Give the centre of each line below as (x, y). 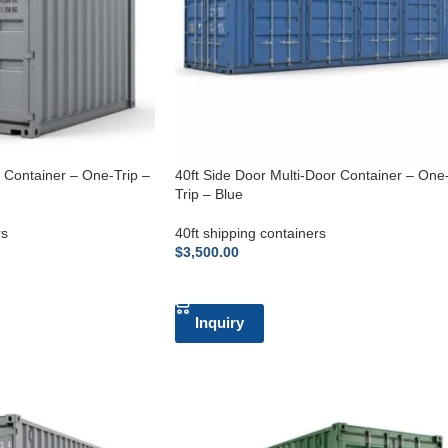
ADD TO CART (230, 283)
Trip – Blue (208, 194)
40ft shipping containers (250, 233)
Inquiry (219, 323)
